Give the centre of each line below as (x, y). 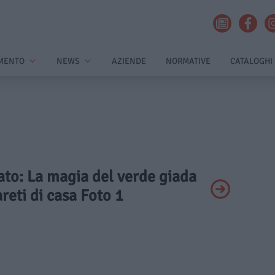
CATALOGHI (251, 61)
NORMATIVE (188, 61)
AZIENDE (129, 61)
